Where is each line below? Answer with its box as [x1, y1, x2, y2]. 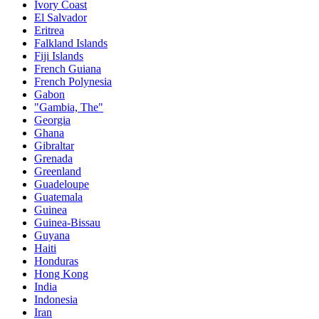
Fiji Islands [34, 50, 83, 63]
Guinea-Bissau [34, 216, 100, 229]
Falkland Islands [34, 37, 108, 50]
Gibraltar [34, 140, 74, 152]
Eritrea [34, 24, 64, 37]
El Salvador [34, 11, 87, 24]
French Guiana [34, 63, 101, 75]
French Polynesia [34, 75, 112, 88]
